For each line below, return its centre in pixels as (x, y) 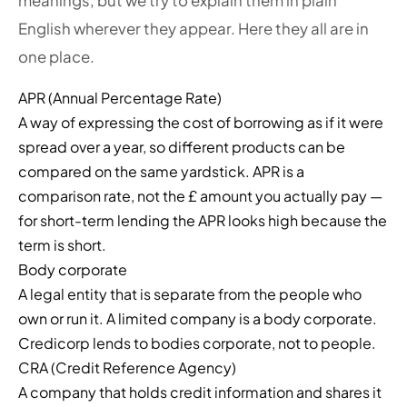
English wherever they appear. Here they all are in (194, 29)
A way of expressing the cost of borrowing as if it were (201, 123)
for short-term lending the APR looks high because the (203, 221)
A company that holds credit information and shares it (200, 392)
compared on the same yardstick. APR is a (161, 172)
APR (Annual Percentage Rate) (120, 98)
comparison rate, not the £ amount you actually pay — (200, 196)
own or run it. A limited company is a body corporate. (198, 319)
